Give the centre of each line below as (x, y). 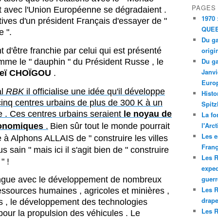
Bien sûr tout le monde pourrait (110, 126)
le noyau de (148, 114)
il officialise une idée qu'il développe (94, 91)
